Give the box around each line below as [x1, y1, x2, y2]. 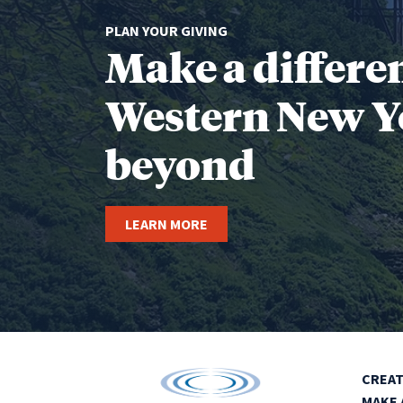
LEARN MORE [125, 215, 208, 234]
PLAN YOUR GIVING [105, 22, 228, 40]
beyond [105, 138, 255, 191]
